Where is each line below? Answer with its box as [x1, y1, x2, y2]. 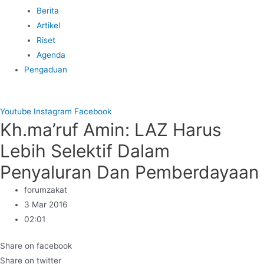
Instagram [34, 106, 72, 116]
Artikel [36, 21, 60, 31]
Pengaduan [24, 65, 68, 75]
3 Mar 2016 [24, 199, 68, 209]
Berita [36, 6, 59, 16]
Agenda [36, 50, 65, 60]
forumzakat [24, 184, 68, 194]
